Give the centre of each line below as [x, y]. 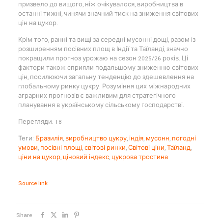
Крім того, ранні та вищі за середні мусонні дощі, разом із [107, 40]
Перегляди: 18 [40, 122]
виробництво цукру [96, 138]
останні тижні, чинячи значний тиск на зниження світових [108, 14]
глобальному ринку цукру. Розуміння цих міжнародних [104, 86]
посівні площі [61, 148]
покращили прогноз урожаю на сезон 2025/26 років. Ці [103, 58]
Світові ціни [146, 148]
